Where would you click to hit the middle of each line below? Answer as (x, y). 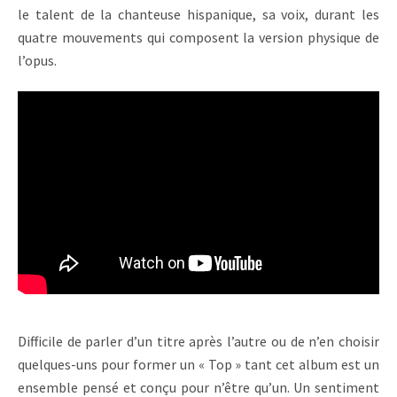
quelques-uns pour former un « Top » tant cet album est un (198, 365)
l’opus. (37, 60)
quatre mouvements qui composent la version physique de (198, 37)
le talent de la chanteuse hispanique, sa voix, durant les (198, 14)
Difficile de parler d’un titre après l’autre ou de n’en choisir (198, 342)
